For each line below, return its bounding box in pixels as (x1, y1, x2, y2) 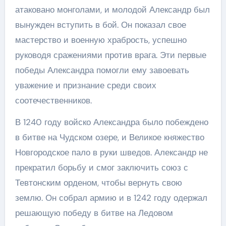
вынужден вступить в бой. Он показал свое (15, 19, 186, 30)
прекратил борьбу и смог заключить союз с (15, 162, 188, 173)
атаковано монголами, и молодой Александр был (15, 4, 210, 15)
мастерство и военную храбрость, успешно (15, 34, 187, 45)
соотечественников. (15, 95, 92, 106)
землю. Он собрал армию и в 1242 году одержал (15, 192, 207, 203)
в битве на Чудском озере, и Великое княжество (15, 132, 204, 143)
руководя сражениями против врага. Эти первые (15, 49, 206, 61)
